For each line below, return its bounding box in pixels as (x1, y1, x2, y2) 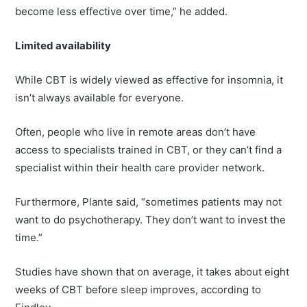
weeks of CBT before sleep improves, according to (15, 283, 262, 297)
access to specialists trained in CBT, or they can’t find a (15, 143, 282, 157)
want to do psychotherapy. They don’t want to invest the (15, 213, 286, 227)
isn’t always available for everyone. (15, 91, 184, 105)
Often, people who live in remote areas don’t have (15, 125, 256, 139)
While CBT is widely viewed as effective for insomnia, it (15, 73, 284, 87)
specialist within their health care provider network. (15, 161, 265, 175)
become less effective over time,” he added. (15, 5, 228, 19)
